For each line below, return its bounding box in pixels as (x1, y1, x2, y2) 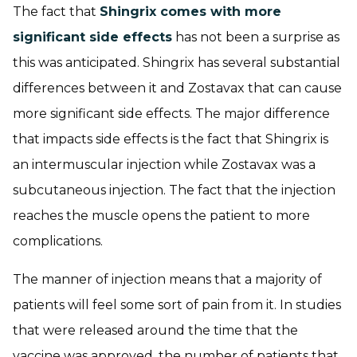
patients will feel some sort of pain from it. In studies (13, 297, 341, 313)
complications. (13, 233, 103, 249)
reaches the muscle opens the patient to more (13, 208, 310, 224)
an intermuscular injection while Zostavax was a (13, 157, 316, 173)
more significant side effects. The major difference (13, 106, 330, 122)
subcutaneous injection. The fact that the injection (13, 182, 335, 198)
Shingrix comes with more (100, 4, 281, 20)
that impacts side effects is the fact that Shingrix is (13, 131, 328, 147)
